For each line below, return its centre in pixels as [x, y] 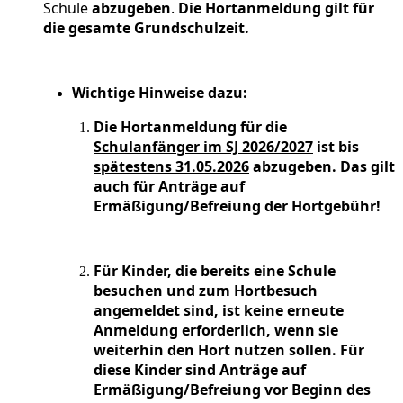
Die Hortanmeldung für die [190, 127]
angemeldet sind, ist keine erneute [219, 311]
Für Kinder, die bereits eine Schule [215, 271]
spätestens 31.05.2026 [171, 167]
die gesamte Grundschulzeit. [146, 28]
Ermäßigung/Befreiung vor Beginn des [232, 390]
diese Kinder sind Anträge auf [200, 370]
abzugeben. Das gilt [322, 167]
